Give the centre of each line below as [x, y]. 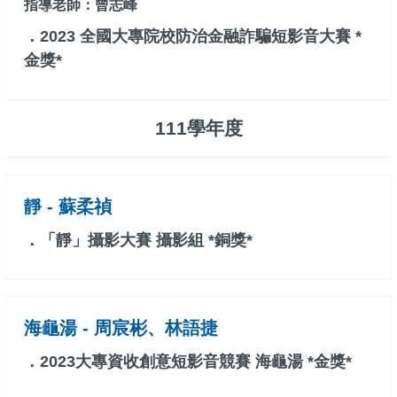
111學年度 [198, 128]
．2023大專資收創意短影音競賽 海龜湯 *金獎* [188, 362]
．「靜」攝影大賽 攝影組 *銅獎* [138, 241]
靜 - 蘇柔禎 [68, 207]
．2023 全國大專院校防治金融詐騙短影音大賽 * [193, 37]
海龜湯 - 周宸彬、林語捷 [121, 328]
